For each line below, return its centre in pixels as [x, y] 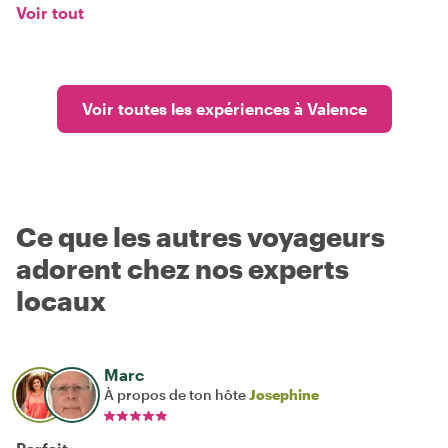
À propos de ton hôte [176, 394]
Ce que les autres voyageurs [200, 236]
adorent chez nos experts [182, 268]
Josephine [284, 394]
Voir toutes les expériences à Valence [224, 108]
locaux [61, 300]
